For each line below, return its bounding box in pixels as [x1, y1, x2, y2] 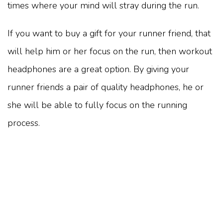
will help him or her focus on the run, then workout [7, 45, 212, 58]
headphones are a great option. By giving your [7, 63, 189, 76]
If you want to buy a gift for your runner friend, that [7, 27, 211, 40]
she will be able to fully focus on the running [7, 99, 187, 111]
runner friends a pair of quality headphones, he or [7, 81, 204, 94]
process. [7, 117, 40, 129]
